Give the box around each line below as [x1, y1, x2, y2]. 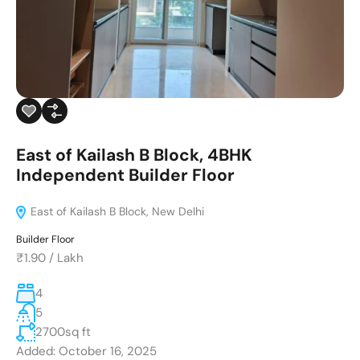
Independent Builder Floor [16, 163, 235, 186]
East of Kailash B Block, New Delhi [27, 203, 204, 219]
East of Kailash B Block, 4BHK [16, 143, 252, 166]
